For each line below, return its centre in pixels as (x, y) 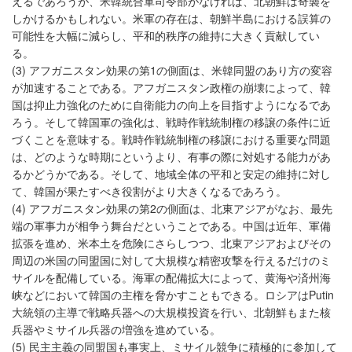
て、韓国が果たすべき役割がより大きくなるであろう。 (149, 191)
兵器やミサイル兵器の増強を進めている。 (116, 330)
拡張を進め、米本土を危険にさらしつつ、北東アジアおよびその (171, 243)
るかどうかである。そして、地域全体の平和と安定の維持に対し (171, 174)
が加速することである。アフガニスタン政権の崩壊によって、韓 (171, 88)
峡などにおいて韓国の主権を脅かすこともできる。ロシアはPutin (173, 295)
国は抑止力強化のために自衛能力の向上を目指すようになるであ (171, 105)
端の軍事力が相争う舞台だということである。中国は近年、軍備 (171, 226)
